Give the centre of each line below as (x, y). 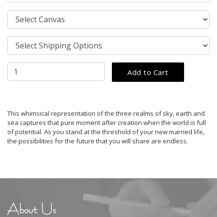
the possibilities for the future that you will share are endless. (98, 141)
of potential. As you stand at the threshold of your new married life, (106, 132)
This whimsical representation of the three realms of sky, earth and (106, 113)
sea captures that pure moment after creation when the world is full (107, 122)
